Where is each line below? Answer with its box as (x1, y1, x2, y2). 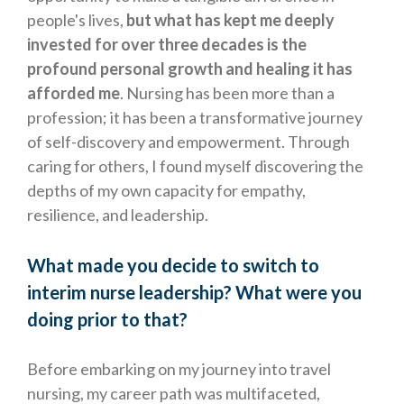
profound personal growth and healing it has (27, 59, 353, 79)
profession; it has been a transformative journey (27, 107, 363, 128)
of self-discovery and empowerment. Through (27, 132, 350, 152)
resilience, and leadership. (27, 205, 208, 225)
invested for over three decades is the (27, 34, 307, 55)
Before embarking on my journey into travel (27, 359, 331, 380)
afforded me (27, 83, 120, 104)
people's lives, (27, 10, 126, 31)
